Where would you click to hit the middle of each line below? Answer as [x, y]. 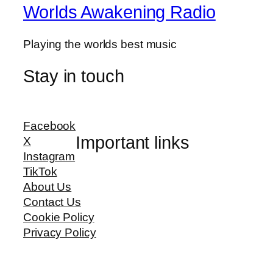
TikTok [40, 172]
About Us [48, 187]
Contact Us [52, 202]
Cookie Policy [59, 218]
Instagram [49, 157]
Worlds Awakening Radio [119, 12]
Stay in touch [74, 76]
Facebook [50, 126]
